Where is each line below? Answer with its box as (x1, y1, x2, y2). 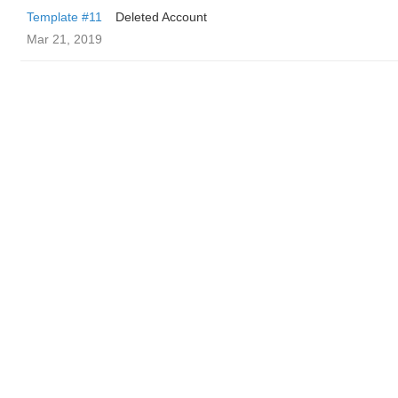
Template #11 (27, 10, 102, 24)
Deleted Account (115, 10, 207, 24)
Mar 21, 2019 (27, 32, 102, 46)
